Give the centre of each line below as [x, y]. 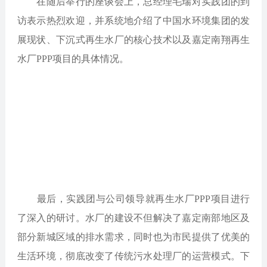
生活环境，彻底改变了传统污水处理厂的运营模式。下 [133, 256]
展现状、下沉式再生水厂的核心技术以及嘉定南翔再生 [133, 40]
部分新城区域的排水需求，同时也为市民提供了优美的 [133, 237]
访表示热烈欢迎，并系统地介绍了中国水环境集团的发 [133, 21]
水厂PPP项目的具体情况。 [73, 59]
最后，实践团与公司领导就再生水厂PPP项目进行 [133, 199]
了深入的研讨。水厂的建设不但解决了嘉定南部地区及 [133, 218]
